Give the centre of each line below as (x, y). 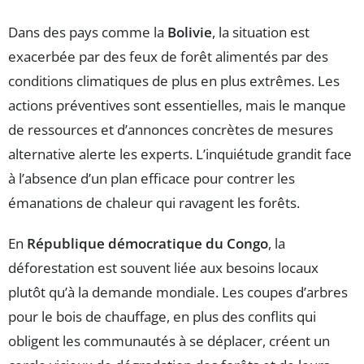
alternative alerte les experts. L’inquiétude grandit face (180, 154)
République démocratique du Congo (147, 244)
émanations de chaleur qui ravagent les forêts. (154, 203)
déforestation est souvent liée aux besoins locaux (163, 268)
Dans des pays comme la (88, 32)
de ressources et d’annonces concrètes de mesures (171, 130)
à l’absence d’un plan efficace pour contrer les (152, 179)
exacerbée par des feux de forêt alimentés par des (168, 57)
